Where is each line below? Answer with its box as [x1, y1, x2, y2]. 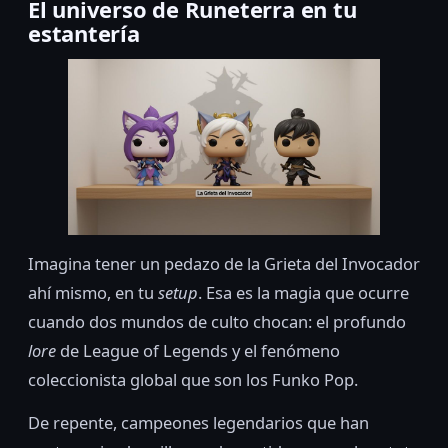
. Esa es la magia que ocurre [198, 280, 409, 304]
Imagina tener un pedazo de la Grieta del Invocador [28, 251, 420, 275]
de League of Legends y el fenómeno [56, 338, 340, 362]
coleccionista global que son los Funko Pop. [28, 367, 358, 391]
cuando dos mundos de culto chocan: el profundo [28, 309, 406, 333]
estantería [28, 18, 140, 48]
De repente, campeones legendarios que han [28, 410, 369, 434]
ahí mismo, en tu [28, 280, 158, 304]
